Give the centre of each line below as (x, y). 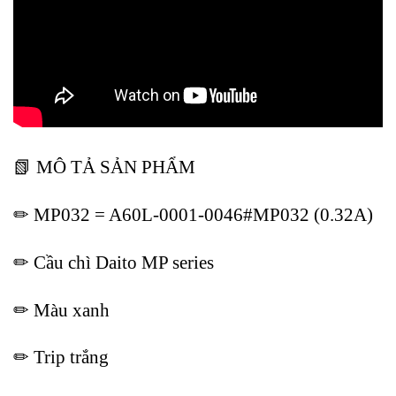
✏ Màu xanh (61, 309)
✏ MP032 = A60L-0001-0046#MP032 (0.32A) (193, 214)
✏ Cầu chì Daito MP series (114, 262)
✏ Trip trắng (61, 357)
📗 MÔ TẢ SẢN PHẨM (104, 167)
